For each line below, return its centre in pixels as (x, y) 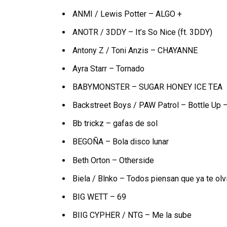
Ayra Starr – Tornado (109, 69)
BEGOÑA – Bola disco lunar (121, 142)
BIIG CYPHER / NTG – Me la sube (132, 215)
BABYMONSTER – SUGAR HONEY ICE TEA (148, 87)
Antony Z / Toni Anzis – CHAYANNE (135, 51)
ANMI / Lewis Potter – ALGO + (127, 14)
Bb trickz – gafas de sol (115, 124)
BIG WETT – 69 (100, 197)
